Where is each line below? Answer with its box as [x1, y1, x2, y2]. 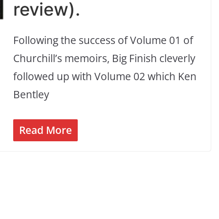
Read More [19, 123, 72, 137]
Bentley [13, 88, 50, 102]
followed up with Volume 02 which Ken [13, 69, 197, 84]
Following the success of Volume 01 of [13, 33, 194, 47]
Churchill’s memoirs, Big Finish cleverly [13, 51, 196, 66]
